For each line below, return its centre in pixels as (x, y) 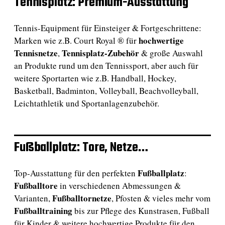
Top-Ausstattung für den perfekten (76, 173)
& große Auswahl (171, 53)
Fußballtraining (43, 210)
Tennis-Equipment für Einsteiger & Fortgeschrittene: (108, 28)
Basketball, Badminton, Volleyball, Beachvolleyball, (106, 90)
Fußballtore (36, 185)
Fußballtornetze (82, 198)
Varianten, (33, 198)
